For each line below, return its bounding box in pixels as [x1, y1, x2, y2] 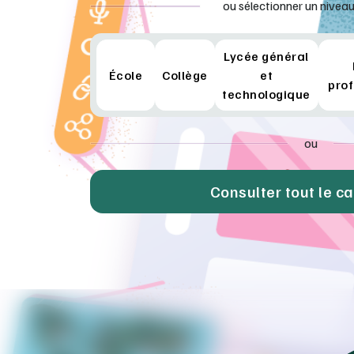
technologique [222, 85, 311, 102]
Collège [162, 66, 208, 83]
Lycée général [224, 47, 309, 64]
